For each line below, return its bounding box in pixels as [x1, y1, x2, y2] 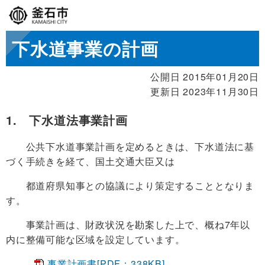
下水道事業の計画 [12, 35, 159, 61]
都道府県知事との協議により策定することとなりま [6, 178, 254, 192]
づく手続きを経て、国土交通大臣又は [6, 154, 175, 168]
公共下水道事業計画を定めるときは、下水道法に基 [6, 139, 254, 153]
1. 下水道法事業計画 [6, 111, 128, 128]
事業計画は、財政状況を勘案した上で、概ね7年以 [6, 217, 250, 231]
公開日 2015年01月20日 [150, 69, 259, 83]
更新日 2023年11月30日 [150, 84, 259, 98]
